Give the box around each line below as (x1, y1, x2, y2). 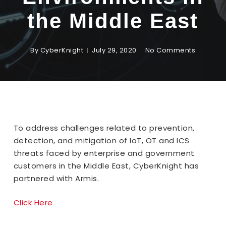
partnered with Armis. (13, 173, 99, 184)
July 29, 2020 (92, 45, 137, 55)
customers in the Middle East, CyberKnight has (13, 160, 199, 171)
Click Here (13, 197, 53, 208)
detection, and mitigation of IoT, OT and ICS (13, 135, 190, 146)
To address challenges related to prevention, (13, 123, 195, 133)
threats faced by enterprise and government (13, 148, 195, 158)
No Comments (145, 45, 196, 55)
